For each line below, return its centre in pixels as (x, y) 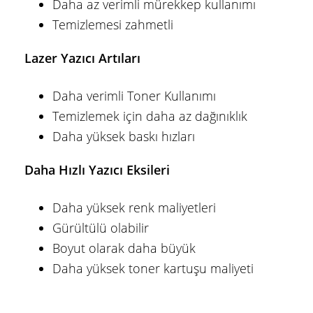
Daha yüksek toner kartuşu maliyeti (153, 269)
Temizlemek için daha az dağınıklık (150, 116)
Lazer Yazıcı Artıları (82, 58)
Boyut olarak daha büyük (124, 248)
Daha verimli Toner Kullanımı (134, 96)
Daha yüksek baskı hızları (124, 137)
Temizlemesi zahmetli (113, 25)
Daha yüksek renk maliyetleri (134, 208)
